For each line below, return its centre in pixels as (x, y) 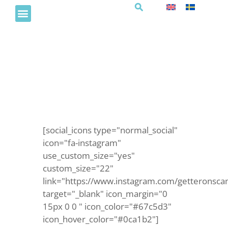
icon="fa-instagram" (82, 143)
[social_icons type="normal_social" (110, 130)
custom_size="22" (78, 168)
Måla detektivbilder (89, 73)
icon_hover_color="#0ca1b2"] (101, 219)
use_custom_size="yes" (89, 155)
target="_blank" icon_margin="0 (105, 194)
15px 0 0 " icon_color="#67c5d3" (107, 206)
